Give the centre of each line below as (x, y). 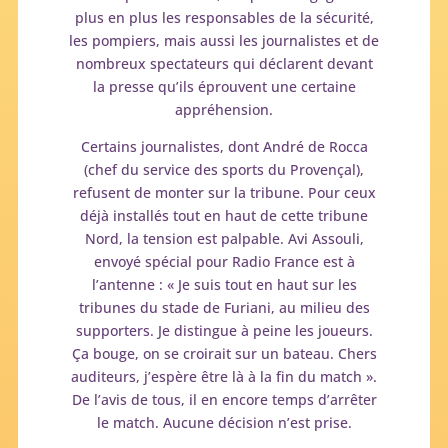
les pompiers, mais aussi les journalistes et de (224, 40)
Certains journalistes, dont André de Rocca (224, 146)
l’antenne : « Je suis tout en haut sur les (224, 284)
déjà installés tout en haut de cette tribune (224, 215)
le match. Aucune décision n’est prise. (224, 422)
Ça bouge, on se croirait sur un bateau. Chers (224, 353)
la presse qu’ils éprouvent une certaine (224, 86)
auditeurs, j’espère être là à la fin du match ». (224, 376)
